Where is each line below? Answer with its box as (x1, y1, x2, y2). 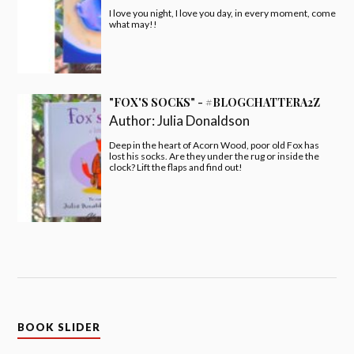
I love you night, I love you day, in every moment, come (109, 6, 337, 19)
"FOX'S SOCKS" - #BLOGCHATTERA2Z (109, 94, 321, 110)
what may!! (109, 17, 158, 30)
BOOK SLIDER (17, 321, 101, 334)
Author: (109, 111, 158, 129)
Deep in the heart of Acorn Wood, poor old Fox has (109, 138, 320, 151)
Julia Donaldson (157, 111, 250, 129)
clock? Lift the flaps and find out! (109, 160, 243, 173)
